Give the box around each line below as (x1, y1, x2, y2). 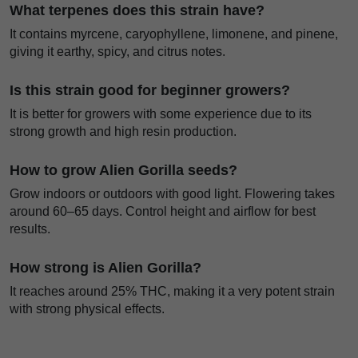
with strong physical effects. (10, 302, 165, 316)
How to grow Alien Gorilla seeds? (10, 162, 237, 179)
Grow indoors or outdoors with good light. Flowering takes (10, 187, 335, 201)
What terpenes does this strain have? (10, 2, 265, 19)
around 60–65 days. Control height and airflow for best (10, 205, 316, 219)
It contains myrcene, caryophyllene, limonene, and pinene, (10, 27, 338, 42)
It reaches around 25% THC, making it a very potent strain (10, 284, 335, 299)
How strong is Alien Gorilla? (10, 260, 201, 276)
